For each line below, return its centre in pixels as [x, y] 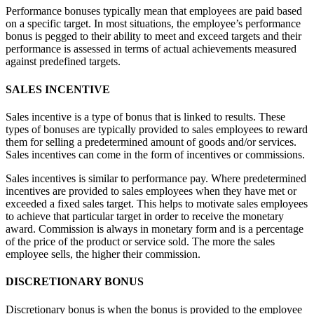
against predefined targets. [63, 62]
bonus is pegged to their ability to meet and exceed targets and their [153, 36]
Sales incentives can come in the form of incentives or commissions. [155, 155]
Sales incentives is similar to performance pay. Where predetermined [156, 178]
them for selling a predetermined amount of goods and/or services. [151, 142]
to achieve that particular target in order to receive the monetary [145, 216]
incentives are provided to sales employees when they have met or [151, 191]
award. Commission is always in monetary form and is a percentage [155, 229]
